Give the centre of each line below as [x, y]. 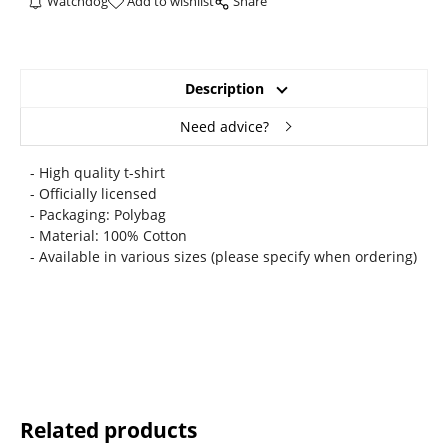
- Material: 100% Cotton [108, 236]
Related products [108, 430]
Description [224, 89]
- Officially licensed [93, 194]
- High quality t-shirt [97, 173]
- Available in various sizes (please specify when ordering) [223, 257]
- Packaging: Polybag [97, 215]
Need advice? [224, 127]
